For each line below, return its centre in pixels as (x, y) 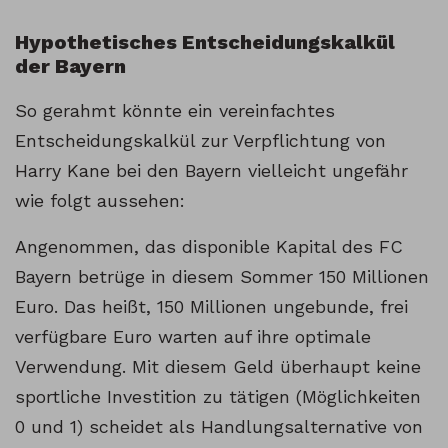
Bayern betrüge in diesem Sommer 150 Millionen (222, 277)
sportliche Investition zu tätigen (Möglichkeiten (218, 397)
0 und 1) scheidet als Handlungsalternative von (219, 427)
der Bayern (70, 66)
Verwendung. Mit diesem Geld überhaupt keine (218, 367)
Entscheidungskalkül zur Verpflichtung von (200, 141)
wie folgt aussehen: (100, 201)
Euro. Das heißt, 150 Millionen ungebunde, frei (211, 307)
